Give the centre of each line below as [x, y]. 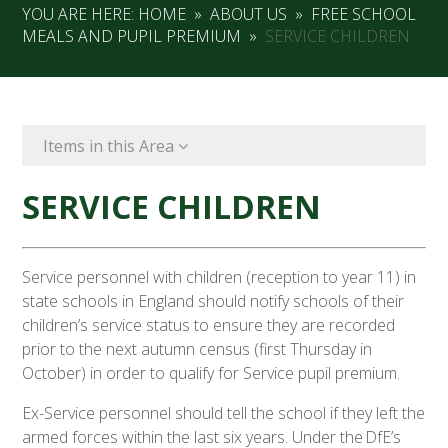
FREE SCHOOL [364, 14]
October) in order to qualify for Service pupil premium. [217, 373]
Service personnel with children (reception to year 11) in [219, 277]
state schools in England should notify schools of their [213, 301]
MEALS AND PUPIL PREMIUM [132, 36]
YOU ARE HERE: [80, 14]
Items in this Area [110, 145]
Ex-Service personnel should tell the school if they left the [224, 413]
